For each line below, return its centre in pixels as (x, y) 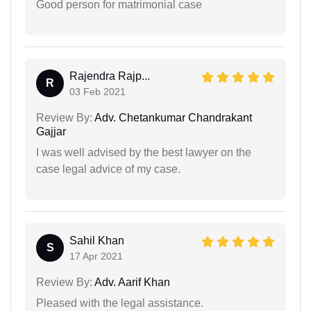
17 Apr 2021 (96, 256)
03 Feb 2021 (98, 91)
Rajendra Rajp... (110, 76)
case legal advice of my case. (108, 169)
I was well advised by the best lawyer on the (144, 152)
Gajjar (51, 131)
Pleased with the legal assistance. (120, 303)
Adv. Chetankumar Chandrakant (172, 117)
